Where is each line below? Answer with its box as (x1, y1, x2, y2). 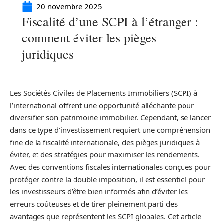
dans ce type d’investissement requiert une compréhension (10, 125, 210, 135)
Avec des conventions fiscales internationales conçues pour (10, 162, 211, 172)
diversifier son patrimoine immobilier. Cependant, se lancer (10, 112, 211, 122)
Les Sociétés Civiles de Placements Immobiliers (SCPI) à (10, 88, 197, 98)
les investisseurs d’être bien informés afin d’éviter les (10, 186, 188, 196)
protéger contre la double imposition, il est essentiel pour (10, 174, 205, 184)
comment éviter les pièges (22, 29, 156, 46)
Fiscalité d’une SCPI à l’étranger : (22, 13, 198, 30)
